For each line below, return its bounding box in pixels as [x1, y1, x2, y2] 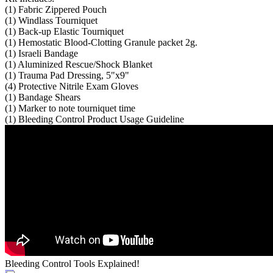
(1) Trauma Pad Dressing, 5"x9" [5, 69, 129, 80]
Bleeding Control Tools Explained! [5, 258, 140, 269]
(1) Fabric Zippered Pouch [5, 4, 107, 15]
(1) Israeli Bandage [5, 48, 78, 58]
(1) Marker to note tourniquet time [5, 102, 135, 113]
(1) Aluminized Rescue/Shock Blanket [5, 58, 152, 69]
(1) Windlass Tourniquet [5, 15, 97, 26]
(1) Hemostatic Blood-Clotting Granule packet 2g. [5, 37, 197, 48]
